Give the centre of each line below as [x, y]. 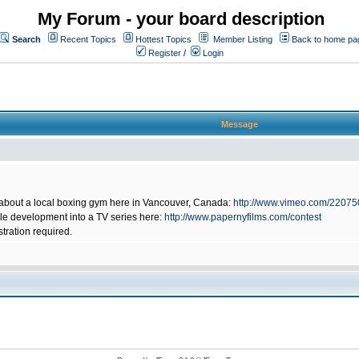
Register [163, 53]
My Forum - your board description [181, 19]
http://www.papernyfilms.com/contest [243, 217]
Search [26, 39]
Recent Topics [88, 39]
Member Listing [243, 39]
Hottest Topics [163, 39]
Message [240, 124]
